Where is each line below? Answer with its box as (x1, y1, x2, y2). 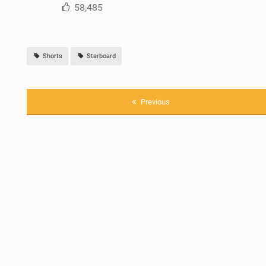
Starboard (84, 52, 116, 60)
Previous (138, 97, 170, 106)
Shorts (40, 52, 62, 60)
